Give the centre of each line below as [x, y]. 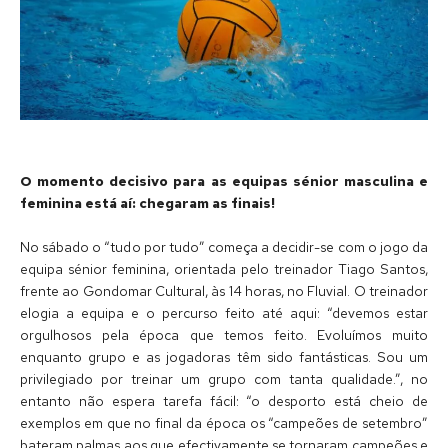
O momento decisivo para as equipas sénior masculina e [224, 180]
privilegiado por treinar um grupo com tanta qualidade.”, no [224, 378]
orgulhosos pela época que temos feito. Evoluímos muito [224, 334]
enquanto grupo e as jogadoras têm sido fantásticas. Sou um [224, 356]
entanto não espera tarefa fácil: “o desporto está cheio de [224, 400]
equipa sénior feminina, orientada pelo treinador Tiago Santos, [224, 268]
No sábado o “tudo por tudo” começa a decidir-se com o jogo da [224, 246]
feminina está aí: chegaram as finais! [147, 202]
